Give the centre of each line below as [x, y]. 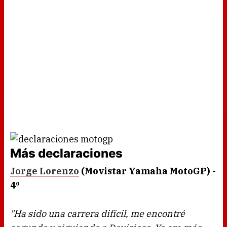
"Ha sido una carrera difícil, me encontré [98, 214]
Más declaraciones [66, 154]
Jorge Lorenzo [45, 171]
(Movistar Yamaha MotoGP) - [147, 171]
